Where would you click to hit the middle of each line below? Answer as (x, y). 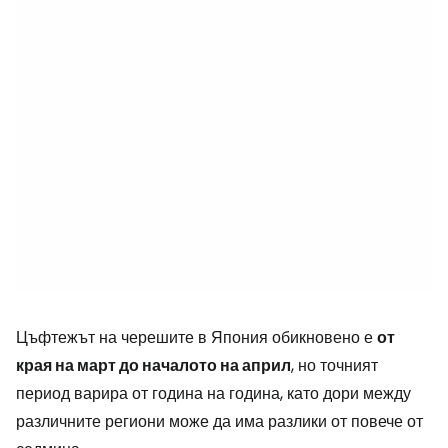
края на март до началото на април (153, 365)
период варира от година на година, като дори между (213, 393)
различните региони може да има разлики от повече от (219, 421)
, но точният (334, 365)
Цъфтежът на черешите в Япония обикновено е (196, 337)
